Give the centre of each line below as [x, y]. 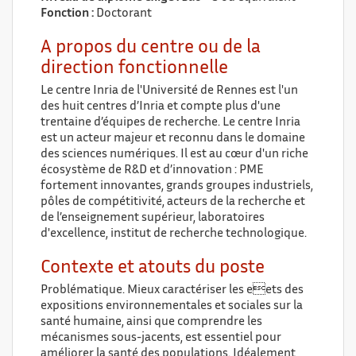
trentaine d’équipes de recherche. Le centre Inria [170, 123]
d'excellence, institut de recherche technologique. [174, 234]
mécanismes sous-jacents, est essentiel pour [161, 338]
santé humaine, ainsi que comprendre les [151, 322]
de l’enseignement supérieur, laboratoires [153, 218]
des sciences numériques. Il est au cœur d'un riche [174, 155]
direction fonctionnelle [134, 69]
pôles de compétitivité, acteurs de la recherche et [173, 202]
